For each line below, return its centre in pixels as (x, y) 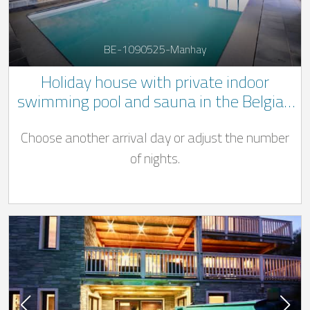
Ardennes (155, 120)
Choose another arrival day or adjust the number (155, 137)
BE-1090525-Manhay (155, 49)
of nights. (155, 158)
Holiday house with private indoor (155, 81)
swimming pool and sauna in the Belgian (155, 101)
